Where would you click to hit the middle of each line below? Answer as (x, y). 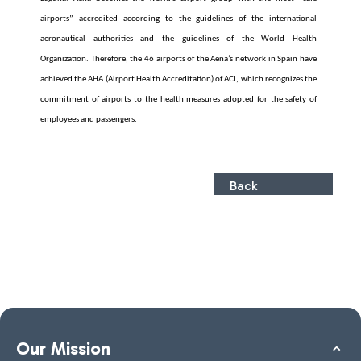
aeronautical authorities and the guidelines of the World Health (178, 39)
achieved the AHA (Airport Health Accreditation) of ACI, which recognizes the (178, 79)
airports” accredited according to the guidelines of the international (178, 19)
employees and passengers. (89, 120)
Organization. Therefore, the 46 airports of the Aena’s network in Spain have (178, 59)
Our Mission (63, 349)
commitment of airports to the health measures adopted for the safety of (178, 100)
